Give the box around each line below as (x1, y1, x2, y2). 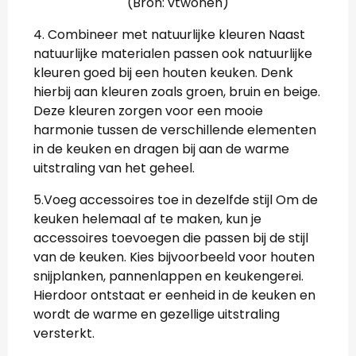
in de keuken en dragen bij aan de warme (33, 140, 289, 159)
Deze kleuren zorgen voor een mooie (33, 102, 263, 121)
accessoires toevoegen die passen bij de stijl (33, 229, 308, 248)
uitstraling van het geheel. (33, 159, 195, 178)
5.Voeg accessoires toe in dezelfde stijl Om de (33, 191, 318, 210)
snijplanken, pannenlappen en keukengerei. (33, 267, 304, 286)
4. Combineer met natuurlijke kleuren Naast (33, 25, 305, 44)
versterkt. (33, 324, 95, 343)
